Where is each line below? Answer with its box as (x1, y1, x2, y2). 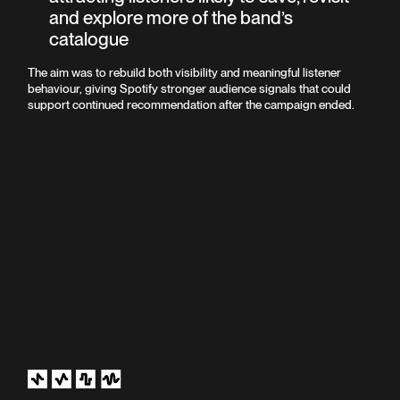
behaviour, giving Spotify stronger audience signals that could (28, 80, 352, 96)
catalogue (49, 27, 129, 50)
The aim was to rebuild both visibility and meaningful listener (28, 64, 342, 79)
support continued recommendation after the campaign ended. (28, 96, 355, 112)
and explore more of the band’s (49, 5, 294, 29)
